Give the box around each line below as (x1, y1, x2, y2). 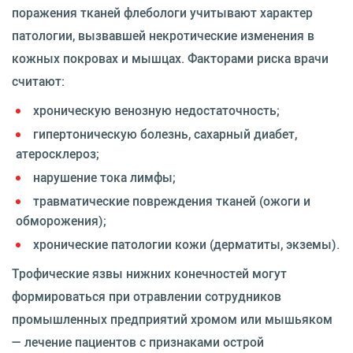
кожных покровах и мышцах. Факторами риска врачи (12, 50, 329, 67)
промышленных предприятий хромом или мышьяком (12, 310, 333, 328)
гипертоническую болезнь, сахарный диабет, (33, 125, 297, 143)
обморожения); (16, 212, 106, 229)
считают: (12, 72, 65, 90)
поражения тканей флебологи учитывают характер (12, 4, 313, 21)
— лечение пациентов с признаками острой (12, 333, 264, 351)
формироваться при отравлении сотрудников (12, 288, 281, 305)
